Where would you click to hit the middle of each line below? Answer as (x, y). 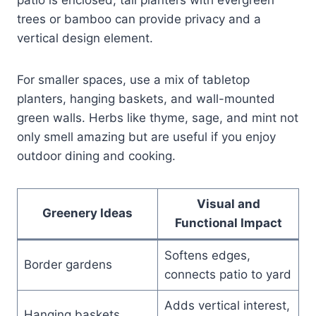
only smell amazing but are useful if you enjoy (146, 136)
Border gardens (68, 264)
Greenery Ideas (87, 213)
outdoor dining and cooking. (96, 156)
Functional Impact (228, 223)
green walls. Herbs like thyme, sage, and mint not (158, 117)
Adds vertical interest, (227, 305)
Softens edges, (207, 255)
